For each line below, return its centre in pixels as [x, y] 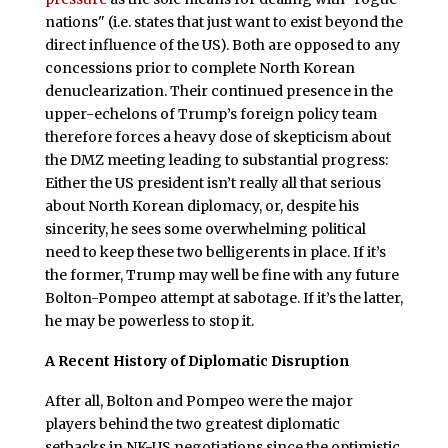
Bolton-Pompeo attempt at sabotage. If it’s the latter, [223, 298]
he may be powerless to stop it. [149, 321]
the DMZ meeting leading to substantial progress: [216, 160]
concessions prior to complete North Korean [199, 68]
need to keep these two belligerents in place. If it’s [215, 252]
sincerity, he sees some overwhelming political [205, 229]
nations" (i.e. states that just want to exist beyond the [223, 22]
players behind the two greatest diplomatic [192, 423]
